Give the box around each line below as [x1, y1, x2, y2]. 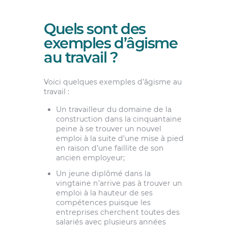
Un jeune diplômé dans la [55, 169, 151, 179]
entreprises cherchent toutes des [55, 208, 180, 217]
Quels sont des [43, 20, 146, 38]
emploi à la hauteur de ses [55, 188, 153, 198]
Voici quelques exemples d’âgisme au [43, 77, 182, 87]
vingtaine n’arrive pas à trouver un [55, 179, 182, 188]
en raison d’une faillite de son [55, 144, 164, 153]
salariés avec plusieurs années [55, 217, 166, 227]
